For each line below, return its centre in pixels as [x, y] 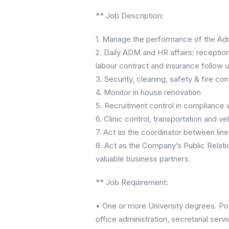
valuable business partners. [143, 159]
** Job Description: [130, 16]
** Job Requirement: [132, 182]
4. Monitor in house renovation [148, 93]
